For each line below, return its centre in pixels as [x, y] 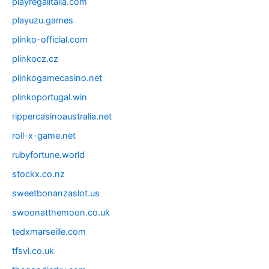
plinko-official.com [50, 40]
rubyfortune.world [48, 155]
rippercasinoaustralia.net [62, 117]
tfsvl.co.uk [33, 251]
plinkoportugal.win [50, 98]
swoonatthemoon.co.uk [61, 212]
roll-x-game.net [44, 136]
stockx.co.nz [38, 174]
